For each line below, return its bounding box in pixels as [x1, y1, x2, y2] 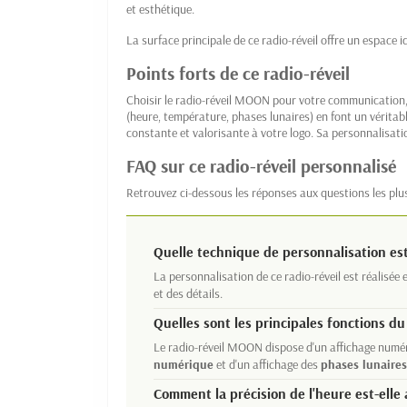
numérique [154, 356, 213, 373]
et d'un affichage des [213, 356, 321, 373]
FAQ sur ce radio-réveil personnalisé [126, 154, 396, 178]
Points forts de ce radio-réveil [126, 62, 350, 85]
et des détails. [154, 285, 223, 303]
